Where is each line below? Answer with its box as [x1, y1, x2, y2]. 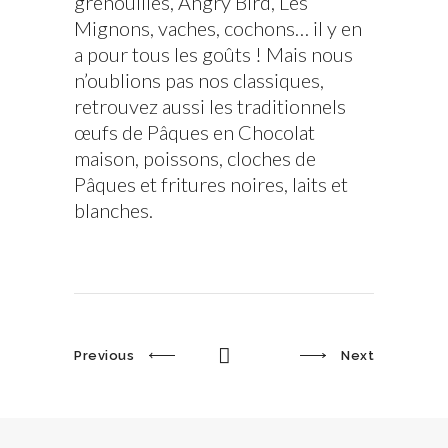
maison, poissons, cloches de [74, 145, 316, 170]
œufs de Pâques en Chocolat [74, 119, 315, 144]
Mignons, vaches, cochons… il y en [74, 15, 362, 40]
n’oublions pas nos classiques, [74, 67, 324, 92]
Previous [74, 347, 134, 363]
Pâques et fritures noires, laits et [74, 171, 348, 196]
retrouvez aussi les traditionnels [74, 93, 346, 118]
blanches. [74, 197, 153, 222]
